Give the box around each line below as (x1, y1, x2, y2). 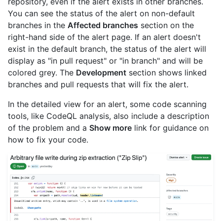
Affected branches (68, 20, 138, 30)
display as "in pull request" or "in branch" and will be (8, 55, 203, 66)
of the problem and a (8, 122, 89, 133)
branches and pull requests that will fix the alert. (8, 79, 188, 89)
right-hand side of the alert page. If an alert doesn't (8, 32, 201, 42)
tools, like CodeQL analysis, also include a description (8, 110, 209, 121)
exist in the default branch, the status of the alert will (8, 43, 206, 54)
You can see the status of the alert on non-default (8, 8, 195, 18)
